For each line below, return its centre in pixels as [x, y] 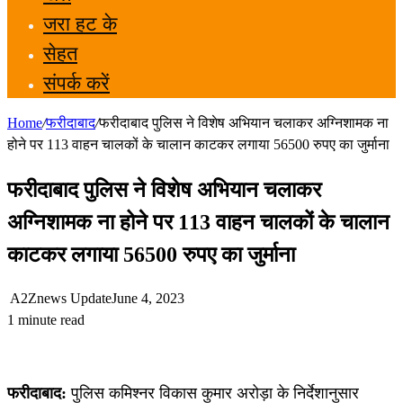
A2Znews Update [61, 299]
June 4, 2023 [148, 299]
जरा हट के [80, 23]
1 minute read [46, 320]
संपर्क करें [76, 83]
